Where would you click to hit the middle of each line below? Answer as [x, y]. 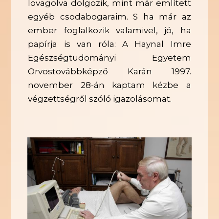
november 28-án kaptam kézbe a [109, 85]
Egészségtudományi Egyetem [109, 57]
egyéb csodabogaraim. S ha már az [109, 16]
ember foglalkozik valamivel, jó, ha [109, 30]
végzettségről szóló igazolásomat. [100, 99]
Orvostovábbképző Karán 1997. [109, 71]
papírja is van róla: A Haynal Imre [109, 44]
